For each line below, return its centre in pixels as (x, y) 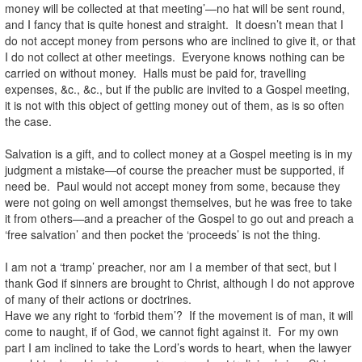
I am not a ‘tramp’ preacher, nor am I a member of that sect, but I (171, 266)
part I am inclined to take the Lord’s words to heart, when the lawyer (178, 347)
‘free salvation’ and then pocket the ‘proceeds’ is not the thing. (163, 234)
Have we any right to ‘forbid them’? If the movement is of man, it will (179, 315)
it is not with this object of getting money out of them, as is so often (175, 105)
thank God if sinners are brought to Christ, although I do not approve (180, 282)
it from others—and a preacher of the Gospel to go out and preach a (179, 218)
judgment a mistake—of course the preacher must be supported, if (175, 169)
